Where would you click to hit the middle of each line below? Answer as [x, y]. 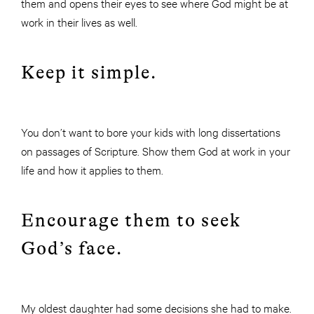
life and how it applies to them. [92, 170]
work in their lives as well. [79, 22]
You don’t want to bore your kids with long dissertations [151, 132]
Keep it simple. [89, 73]
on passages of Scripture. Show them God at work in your [156, 151]
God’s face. [72, 249]
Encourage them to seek [131, 221]
